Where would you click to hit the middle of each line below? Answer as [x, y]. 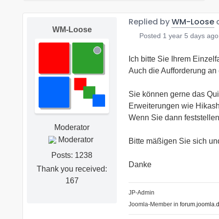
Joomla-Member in [154, 205]
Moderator [72, 127]
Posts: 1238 [72, 155]
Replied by [150, 22]
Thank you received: [72, 169]
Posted [150, 36]
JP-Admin [142, 193]
